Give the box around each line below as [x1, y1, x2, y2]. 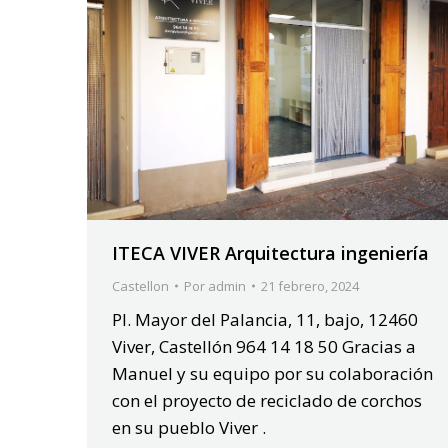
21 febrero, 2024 [261, 277, 359, 296]
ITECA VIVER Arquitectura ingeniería [112, 241, 429, 266]
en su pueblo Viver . [112, 416, 266, 440]
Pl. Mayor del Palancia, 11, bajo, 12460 [112, 308, 418, 332]
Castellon [112, 277, 169, 296]
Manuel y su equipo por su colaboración [112, 362, 433, 386]
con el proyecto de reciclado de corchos [112, 389, 422, 413]
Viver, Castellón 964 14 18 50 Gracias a [112, 335, 416, 359]
